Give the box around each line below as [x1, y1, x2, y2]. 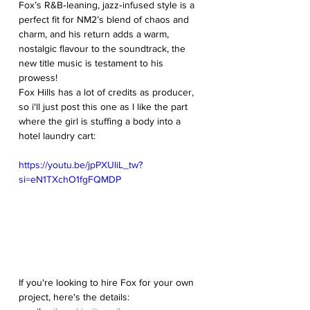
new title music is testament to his [19, 57, 166, 69]
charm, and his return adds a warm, [19, 28, 172, 39]
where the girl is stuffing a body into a [19, 115, 183, 127]
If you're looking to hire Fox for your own [19, 277, 197, 289]
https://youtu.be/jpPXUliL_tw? [19, 158, 143, 170]
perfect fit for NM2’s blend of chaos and [19, 13, 192, 25]
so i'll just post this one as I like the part [19, 100, 190, 112]
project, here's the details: [19, 291, 129, 303]
